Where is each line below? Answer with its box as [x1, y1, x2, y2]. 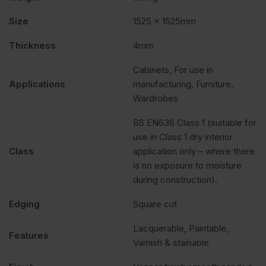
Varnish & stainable [133, 236, 209, 248]
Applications [9, 78, 65, 90]
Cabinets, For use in [133, 64, 213, 75]
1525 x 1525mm [133, 15, 196, 27]
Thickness [9, 39, 56, 51]
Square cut [133, 198, 177, 210]
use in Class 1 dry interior [133, 131, 233, 142]
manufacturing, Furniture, [133, 78, 233, 90]
